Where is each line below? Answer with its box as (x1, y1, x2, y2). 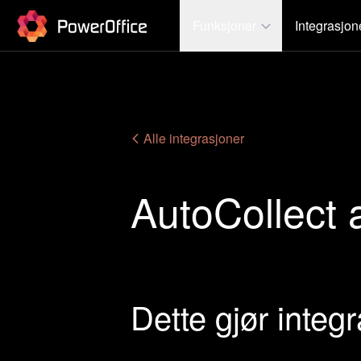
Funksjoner (193, 15, 256, 35)
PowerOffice (15, 6, 85, 25)
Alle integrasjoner (140, 129, 244, 147)
